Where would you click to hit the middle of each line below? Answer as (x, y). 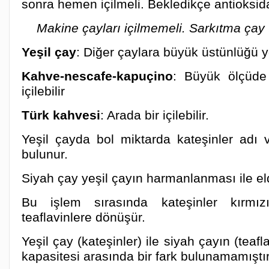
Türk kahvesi (61, 115)
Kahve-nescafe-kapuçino (97, 76)
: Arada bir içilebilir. (155, 115)
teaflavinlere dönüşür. (83, 217)
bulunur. (45, 154)
